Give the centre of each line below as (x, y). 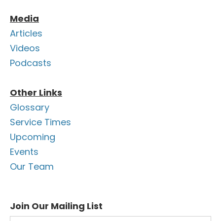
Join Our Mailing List (56, 206)
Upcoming (33, 137)
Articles (26, 33)
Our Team (32, 166)
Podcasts (31, 63)
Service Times (40, 122)
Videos (25, 48)
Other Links (36, 92)
